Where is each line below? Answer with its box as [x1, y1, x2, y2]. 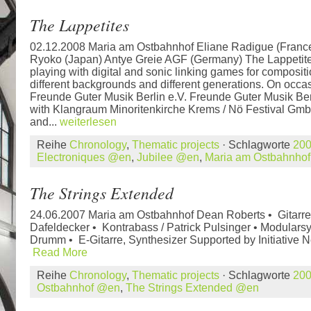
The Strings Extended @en [126, 282, 259, 294]
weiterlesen [60, 116, 117, 128]
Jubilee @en [137, 151, 199, 163]
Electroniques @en [37, 151, 131, 163]
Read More [33, 246, 87, 258]
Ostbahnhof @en [37, 282, 120, 294]
